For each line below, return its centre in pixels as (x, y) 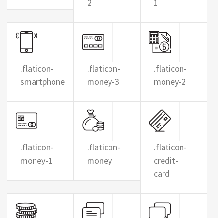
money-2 (170, 82)
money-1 (36, 160)
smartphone (43, 82)
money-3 (103, 82)
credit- (166, 160)
